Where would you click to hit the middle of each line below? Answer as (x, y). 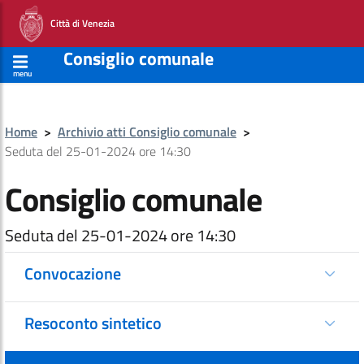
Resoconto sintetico (93, 323)
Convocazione (73, 273)
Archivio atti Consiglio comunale (147, 132)
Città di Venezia (79, 23)
